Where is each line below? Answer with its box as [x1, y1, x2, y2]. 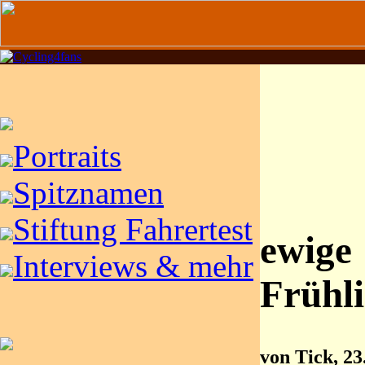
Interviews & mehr [13, 248, 253, 284]
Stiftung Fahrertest [13, 212, 253, 247]
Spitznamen [13, 175, 164, 210]
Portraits [13, 139, 121, 174]
